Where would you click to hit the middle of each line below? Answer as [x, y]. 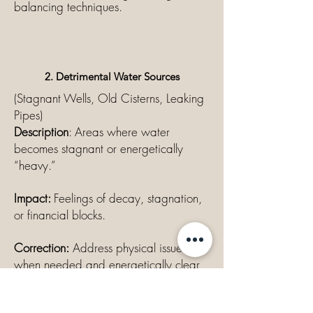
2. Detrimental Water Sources [112, 77]
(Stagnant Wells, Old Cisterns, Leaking [109, 98]
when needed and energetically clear [107, 264]
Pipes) [28, 115]
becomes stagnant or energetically [99, 148]
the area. [37, 281]
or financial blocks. [60, 215]
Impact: [34, 198]
